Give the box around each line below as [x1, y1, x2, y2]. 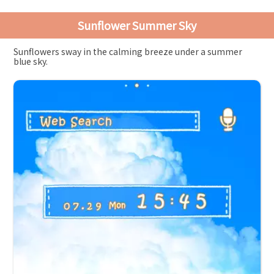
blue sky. [13, 55, 48, 68]
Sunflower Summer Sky [78, 17, 196, 33]
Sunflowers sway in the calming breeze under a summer [13, 45, 243, 58]
